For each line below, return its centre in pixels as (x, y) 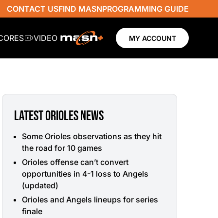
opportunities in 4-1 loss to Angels (85, 173)
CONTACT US (33, 9)
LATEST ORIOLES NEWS (59, 116)
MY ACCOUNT (152, 38)
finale (32, 211)
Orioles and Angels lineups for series (90, 199)
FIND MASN (80, 9)
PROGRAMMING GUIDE (145, 9)
